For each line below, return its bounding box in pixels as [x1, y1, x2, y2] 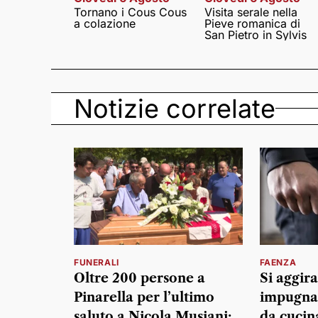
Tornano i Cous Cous [74, 4, 187, 19]
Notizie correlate [74, 92, 275, 124]
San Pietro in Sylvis [204, 27, 307, 42]
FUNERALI [74, 257, 119, 268]
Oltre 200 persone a [74, 270, 205, 287]
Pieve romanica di [204, 16, 300, 31]
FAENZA [259, 257, 297, 268]
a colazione [74, 16, 136, 31]
